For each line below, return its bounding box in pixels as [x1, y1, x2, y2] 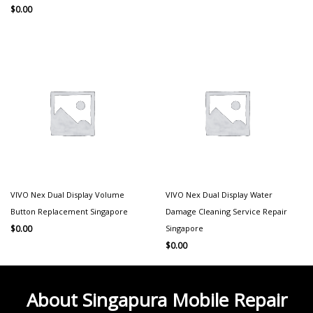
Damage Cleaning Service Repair [166, 205, 287, 217]
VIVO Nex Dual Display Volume [10, 189, 124, 200]
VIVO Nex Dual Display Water [166, 189, 272, 200]
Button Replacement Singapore [10, 205, 128, 217]
